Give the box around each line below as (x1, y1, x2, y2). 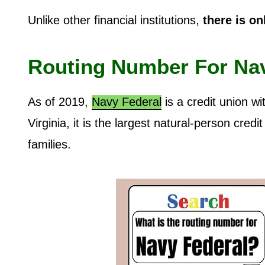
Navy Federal (92, 95, 161, 108)
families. (28, 137, 75, 151)
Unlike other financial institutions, (28, 13, 199, 27)
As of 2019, (28, 95, 92, 108)
